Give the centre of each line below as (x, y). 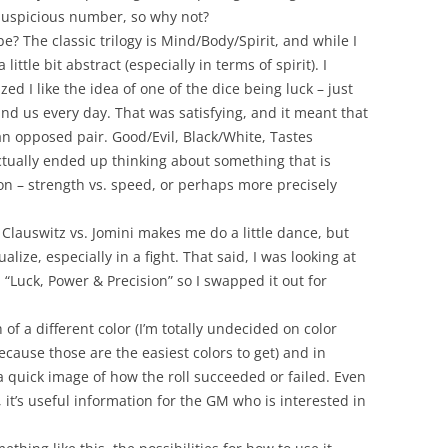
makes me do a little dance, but (241, 232)
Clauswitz (34, 232)
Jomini (113, 232)
